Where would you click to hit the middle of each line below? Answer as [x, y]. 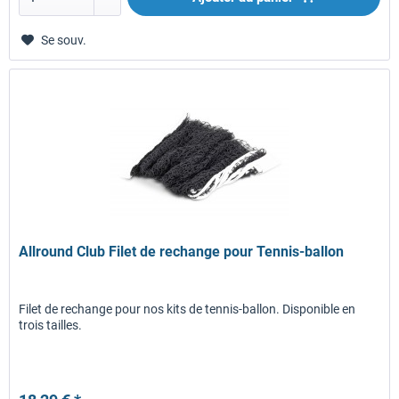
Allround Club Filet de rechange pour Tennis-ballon [182, 251]
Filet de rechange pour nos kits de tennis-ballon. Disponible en [187, 309]
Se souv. [64, 41]
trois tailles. [51, 325]
